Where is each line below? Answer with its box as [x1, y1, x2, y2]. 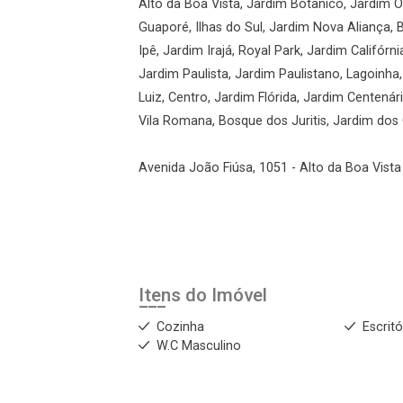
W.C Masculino [157, 337, 241, 354]
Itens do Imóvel [139, 283, 267, 306]
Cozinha [157, 318, 204, 335]
